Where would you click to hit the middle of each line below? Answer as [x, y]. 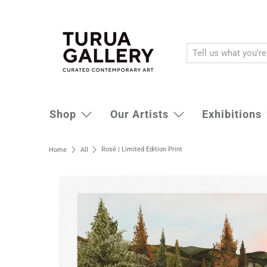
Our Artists [139, 114]
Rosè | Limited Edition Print [142, 149]
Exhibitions [232, 114]
